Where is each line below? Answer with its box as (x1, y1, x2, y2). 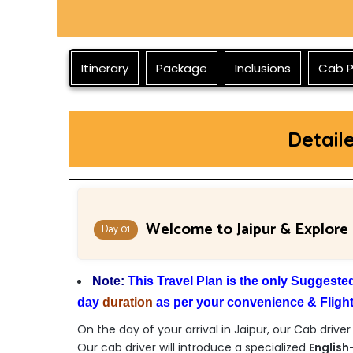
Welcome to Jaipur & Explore (142, 217, 348, 243)
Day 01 (102, 221, 130, 238)
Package (156, 60, 207, 76)
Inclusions (235, 60, 291, 76)
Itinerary (81, 60, 128, 76)
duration (99, 295, 153, 309)
